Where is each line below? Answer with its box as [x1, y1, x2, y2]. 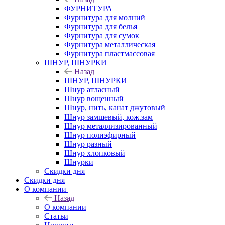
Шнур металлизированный [64, 121, 157, 130]
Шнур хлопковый [64, 148, 125, 157]
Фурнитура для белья [64, 22, 137, 31]
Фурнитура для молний [64, 13, 145, 22]
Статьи [44, 211, 68, 220]
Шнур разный [64, 139, 112, 148]
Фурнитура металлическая [64, 40, 155, 49]
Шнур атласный [64, 85, 120, 94]
